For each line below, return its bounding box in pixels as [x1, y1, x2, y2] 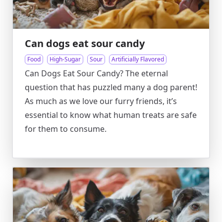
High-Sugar [50, 55, 81, 63]
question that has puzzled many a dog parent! [25, 82, 197, 93]
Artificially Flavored [111, 55, 164, 63]
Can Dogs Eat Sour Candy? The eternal [25, 68, 168, 79]
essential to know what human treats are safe [25, 110, 197, 120]
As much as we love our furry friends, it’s [25, 96, 177, 107]
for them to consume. [25, 123, 107, 134]
